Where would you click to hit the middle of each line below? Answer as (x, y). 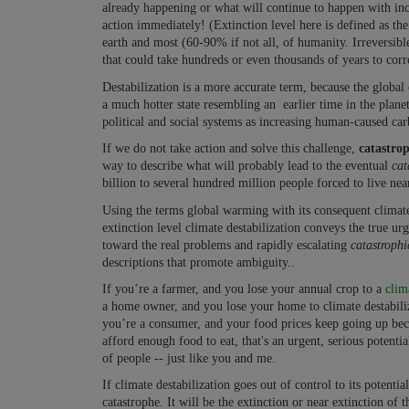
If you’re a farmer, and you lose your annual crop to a (244, 289)
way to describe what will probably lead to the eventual (247, 166)
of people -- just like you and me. (189, 358)
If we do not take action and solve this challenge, (231, 149)
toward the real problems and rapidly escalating (226, 245)
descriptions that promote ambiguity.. (199, 262)
